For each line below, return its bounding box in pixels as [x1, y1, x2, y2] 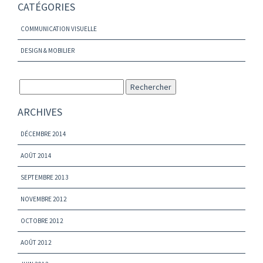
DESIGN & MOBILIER [21, 46, 75, 55]
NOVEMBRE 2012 [21, 194, 67, 203]
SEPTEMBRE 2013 [21, 173, 69, 181]
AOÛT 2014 [21, 151, 52, 160]
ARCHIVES [18, 104, 62, 119]
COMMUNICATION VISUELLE [21, 24, 97, 33]
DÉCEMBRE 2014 [21, 129, 66, 138]
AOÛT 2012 [21, 238, 52, 247]
